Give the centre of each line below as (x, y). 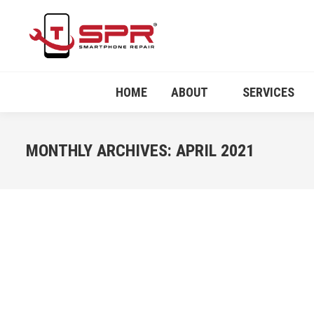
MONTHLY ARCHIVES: (101, 151)
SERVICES (268, 92)
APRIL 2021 (215, 151)
